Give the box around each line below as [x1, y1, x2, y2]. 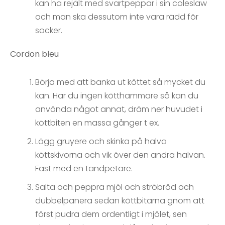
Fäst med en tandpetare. [35, 163, 133, 175]
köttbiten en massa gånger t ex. [35, 117, 159, 129]
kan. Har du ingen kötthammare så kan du [35, 90, 198, 102]
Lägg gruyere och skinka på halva [35, 136, 167, 148]
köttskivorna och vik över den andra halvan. [35, 149, 205, 161]
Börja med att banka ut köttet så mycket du [35, 76, 205, 88]
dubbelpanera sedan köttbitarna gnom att [35, 195, 204, 207]
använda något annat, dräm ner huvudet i [35, 103, 202, 116]
